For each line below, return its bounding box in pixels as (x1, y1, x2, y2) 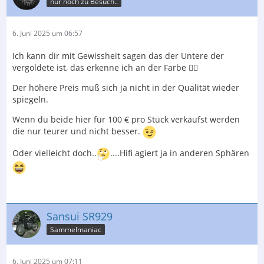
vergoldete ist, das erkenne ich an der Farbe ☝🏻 (12, 61, 198, 73)
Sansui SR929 (47, 209, 113, 223)
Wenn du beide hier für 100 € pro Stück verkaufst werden (12, 113, 240, 125)
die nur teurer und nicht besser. (12, 125, 143, 137)
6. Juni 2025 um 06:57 (12, 28, 82, 38)
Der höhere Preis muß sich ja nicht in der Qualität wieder (12, 81, 239, 93)
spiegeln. (12, 93, 48, 105)
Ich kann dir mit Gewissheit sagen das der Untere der (12, 49, 224, 61)
